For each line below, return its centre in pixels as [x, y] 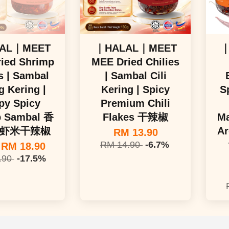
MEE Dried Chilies [136, 62]
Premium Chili [136, 103]
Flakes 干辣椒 [136, 117]
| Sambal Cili [135, 76]
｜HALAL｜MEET [135, 48]
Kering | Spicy [136, 89]
